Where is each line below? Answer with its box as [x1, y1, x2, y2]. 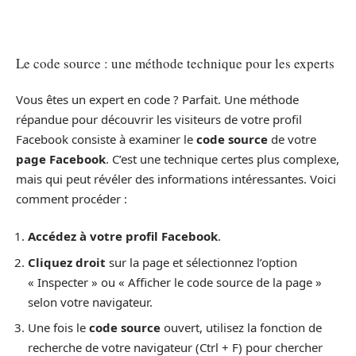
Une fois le [28, 319, 89, 336]
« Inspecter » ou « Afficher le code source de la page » [28, 273, 322, 290]
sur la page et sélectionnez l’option [106, 253, 297, 270]
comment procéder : [16, 190, 127, 207]
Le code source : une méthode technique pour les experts [16, 54, 335, 73]
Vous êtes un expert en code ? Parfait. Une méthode [16, 91, 299, 107]
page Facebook [16, 150, 106, 167]
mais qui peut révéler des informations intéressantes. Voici [16, 170, 336, 187]
